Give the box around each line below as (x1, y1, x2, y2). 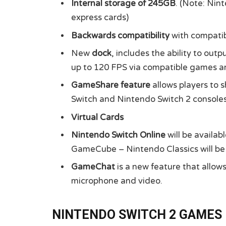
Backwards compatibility (71, 30, 169, 41)
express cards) (71, 13, 129, 23)
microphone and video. (71, 176, 162, 187)
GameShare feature (71, 80, 150, 91)
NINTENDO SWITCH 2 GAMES (52, 207, 222, 222)
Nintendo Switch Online (71, 130, 165, 140)
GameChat (71, 162, 115, 173)
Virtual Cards (71, 112, 124, 123)
